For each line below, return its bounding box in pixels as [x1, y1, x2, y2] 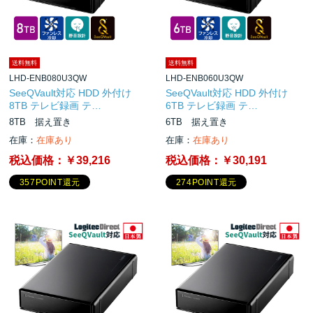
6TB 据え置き [166, 116, 228, 127]
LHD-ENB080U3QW [9, 73, 87, 83]
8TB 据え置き [9, 116, 72, 127]
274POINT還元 [175, 177, 237, 188]
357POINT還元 [19, 177, 80, 188]
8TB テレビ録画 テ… [9, 99, 102, 111]
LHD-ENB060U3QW [166, 73, 244, 83]
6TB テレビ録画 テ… [166, 99, 259, 111]
